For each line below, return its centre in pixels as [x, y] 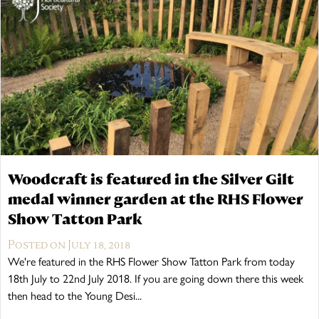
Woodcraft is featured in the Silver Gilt [151, 179]
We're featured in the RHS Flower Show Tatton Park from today [151, 261]
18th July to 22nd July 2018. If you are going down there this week [156, 278]
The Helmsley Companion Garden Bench [181, 96]
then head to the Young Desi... [75, 296]
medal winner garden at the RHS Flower [156, 199]
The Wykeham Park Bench [149, 28]
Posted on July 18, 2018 [69, 244]
